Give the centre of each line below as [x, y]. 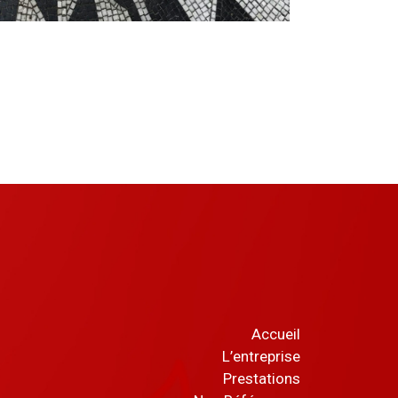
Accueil [275, 334]
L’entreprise [261, 356]
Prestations [261, 378]
